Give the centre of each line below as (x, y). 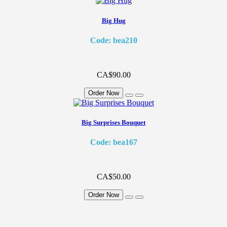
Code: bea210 (113, 40)
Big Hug (113, 20)
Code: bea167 (113, 142)
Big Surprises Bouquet (113, 122)
